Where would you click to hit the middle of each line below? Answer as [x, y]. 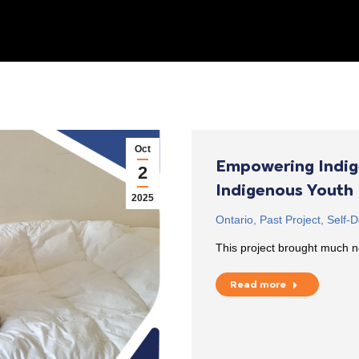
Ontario [234, 220]
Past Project [290, 220]
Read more [258, 284]
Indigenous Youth [284, 190]
